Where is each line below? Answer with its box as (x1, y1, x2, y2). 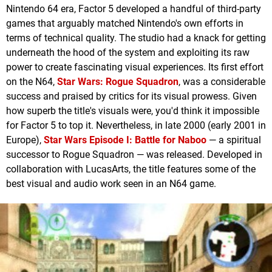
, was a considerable (178, 75, 265, 87)
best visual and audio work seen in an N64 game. (6, 177, 216, 189)
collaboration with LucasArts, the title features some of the (6, 163, 256, 175)
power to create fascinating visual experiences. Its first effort (6, 61, 263, 73)
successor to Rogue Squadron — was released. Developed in (6, 148, 262, 160)
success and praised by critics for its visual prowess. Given (6, 90, 257, 102)
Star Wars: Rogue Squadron (57, 75, 178, 87)
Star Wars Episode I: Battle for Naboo (44, 134, 206, 146)
